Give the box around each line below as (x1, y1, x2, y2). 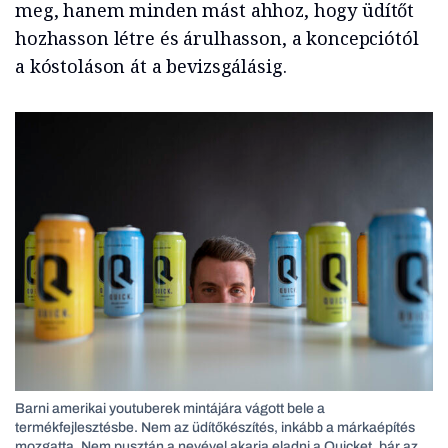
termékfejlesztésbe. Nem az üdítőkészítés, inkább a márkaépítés (15, 420, 415, 435)
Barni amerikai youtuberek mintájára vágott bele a (15, 401, 325, 416)
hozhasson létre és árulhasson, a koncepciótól (15, 26, 419, 51)
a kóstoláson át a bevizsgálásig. (15, 54, 287, 79)
